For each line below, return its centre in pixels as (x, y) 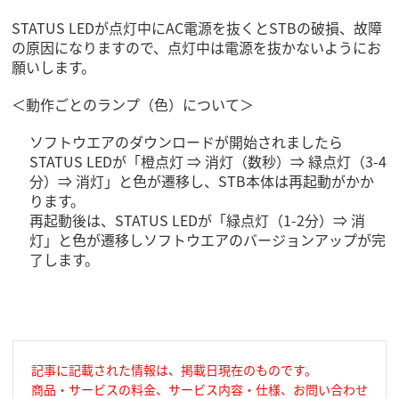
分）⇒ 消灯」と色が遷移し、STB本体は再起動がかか (202, 181)
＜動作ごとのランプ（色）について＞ (133, 105)
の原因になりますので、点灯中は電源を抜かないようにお (197, 48)
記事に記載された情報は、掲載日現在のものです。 (174, 370)
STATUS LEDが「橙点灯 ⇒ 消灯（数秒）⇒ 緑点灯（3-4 (208, 162)
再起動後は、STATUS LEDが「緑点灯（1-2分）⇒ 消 (198, 220)
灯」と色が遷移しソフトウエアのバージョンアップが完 (208, 240)
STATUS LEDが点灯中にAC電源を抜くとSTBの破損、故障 (197, 28)
